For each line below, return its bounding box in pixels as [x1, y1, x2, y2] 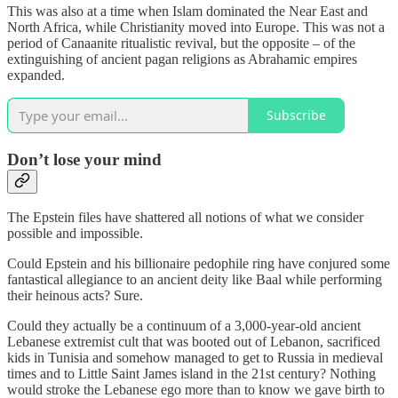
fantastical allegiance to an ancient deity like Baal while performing [7, 272, 382, 288]
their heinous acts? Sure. [7, 288, 143, 304]
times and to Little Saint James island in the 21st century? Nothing [7, 366, 376, 382]
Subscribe [267, 107, 326, 124]
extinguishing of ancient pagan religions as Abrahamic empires [7, 51, 357, 67]
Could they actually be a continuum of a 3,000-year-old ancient [7, 318, 361, 334]
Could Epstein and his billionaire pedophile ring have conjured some [7, 256, 390, 272]
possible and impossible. [7, 226, 143, 242]
